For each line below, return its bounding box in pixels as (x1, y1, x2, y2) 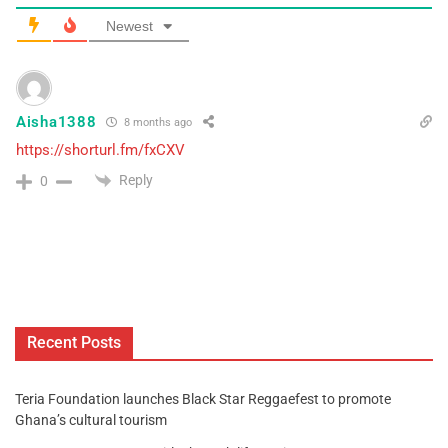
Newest (106, 17, 153, 34)
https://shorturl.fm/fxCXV (16, 140, 185, 159)
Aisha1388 (16, 112, 97, 131)
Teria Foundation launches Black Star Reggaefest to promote (15, 391, 391, 407)
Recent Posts (27, 333, 121, 352)
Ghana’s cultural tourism (15, 412, 167, 428)
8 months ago (121, 116, 193, 130)
